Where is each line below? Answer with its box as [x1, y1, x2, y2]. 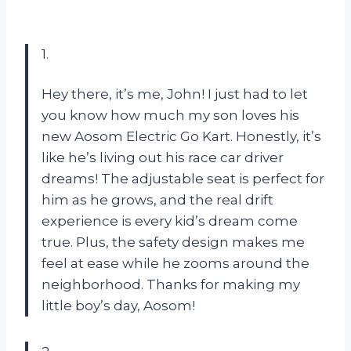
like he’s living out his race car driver [42, 149, 284, 165]
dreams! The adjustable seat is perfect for [42, 170, 324, 186]
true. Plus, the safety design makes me [42, 233, 305, 250]
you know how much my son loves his [42, 107, 299, 123]
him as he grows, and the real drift [42, 191, 273, 208]
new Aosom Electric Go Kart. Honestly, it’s [42, 128, 321, 144]
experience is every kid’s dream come [42, 212, 298, 229]
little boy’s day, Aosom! [42, 297, 195, 313]
